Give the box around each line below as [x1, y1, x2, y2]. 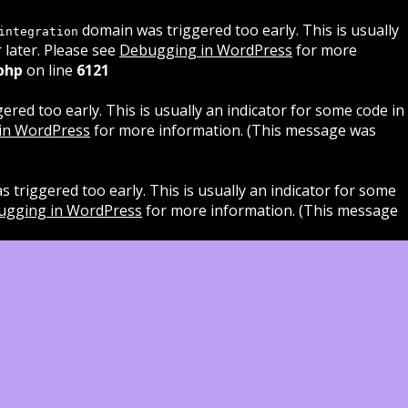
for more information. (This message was [90, 120, 376, 140]
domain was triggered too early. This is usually [78, 20, 399, 40]
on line [23, 60, 76, 80]
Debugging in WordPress [119, 40, 292, 60]
